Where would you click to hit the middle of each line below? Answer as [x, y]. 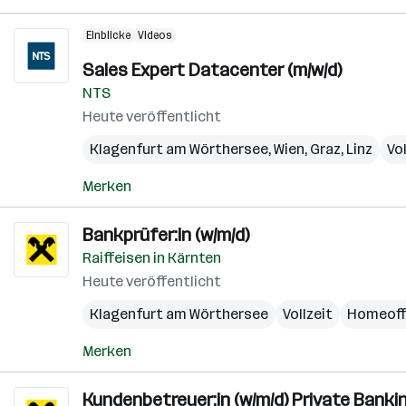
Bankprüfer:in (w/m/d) [166, 235]
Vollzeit [308, 314]
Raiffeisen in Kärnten [152, 258]
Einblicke [108, 35]
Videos [155, 35]
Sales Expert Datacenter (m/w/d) [212, 70]
